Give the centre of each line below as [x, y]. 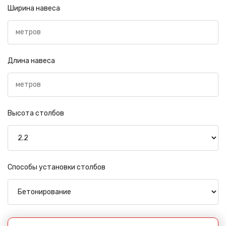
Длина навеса [31, 61]
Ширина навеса [34, 8]
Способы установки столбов [56, 167]
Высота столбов [36, 113]
